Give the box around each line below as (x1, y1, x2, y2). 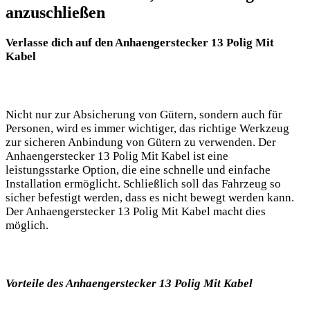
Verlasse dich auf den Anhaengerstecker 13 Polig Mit (6, 35, 274, 49)
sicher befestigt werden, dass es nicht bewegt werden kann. (6, 190, 294, 204)
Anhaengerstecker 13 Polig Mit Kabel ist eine (6, 149, 228, 163)
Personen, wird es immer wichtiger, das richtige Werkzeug (6, 121, 289, 135)
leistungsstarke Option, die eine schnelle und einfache (6, 163, 271, 176)
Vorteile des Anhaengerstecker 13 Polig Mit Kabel (6, 276, 253, 290)
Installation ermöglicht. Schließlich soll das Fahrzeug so (6, 176, 281, 190)
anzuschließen (6, 3, 105, 22)
